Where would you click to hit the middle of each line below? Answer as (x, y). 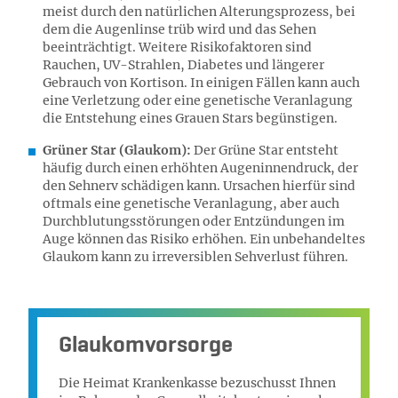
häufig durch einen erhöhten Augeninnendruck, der (200, 168)
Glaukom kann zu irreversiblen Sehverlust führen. (195, 257)
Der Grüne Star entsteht (265, 150)
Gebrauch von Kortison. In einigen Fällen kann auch (201, 83)
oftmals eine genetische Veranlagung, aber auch (191, 203)
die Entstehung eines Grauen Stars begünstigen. (190, 118)
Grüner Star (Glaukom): (117, 150)
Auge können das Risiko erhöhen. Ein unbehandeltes (204, 239)
